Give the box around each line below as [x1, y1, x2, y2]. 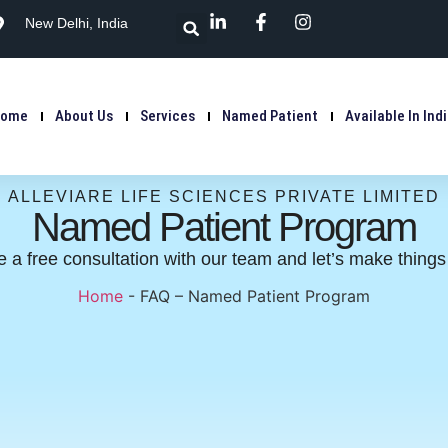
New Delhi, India [24, 15, 128, 32]
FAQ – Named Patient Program [140, 286, 370, 307]
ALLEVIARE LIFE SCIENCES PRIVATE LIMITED [8, 188, 440, 206]
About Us [55, 106, 113, 125]
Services [140, 106, 195, 125]
